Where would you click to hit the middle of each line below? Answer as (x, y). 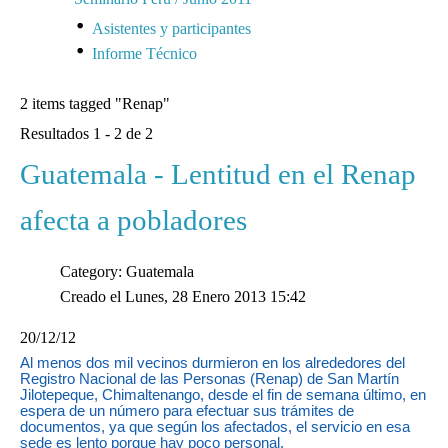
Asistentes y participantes (171, 28)
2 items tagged (67, 103)
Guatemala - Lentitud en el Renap (218, 173)
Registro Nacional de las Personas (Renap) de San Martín (209, 378)
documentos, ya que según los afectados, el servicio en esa (215, 426)
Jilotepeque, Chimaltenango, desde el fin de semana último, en (223, 394)
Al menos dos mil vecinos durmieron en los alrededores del (212, 362)
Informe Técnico (144, 53)
